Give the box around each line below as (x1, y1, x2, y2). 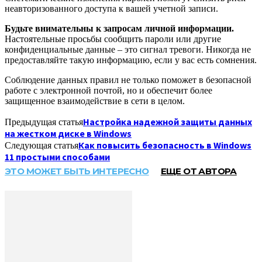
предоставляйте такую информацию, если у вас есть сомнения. (5, 54, 257, 65)
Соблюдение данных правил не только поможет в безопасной (5, 74, 251, 85)
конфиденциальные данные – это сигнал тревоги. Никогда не (5, 44, 251, 54)
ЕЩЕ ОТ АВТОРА (160, 165, 237, 177)
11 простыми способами (5, 150, 110, 163)
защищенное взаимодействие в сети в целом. (5, 95, 185, 106)
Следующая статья (5, 140, 78, 150)
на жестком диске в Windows (5, 127, 132, 139)
